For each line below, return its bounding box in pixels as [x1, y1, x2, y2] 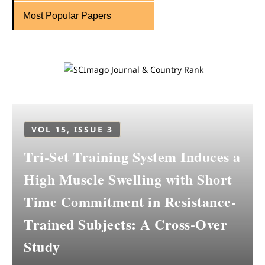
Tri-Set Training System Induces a [24, 146, 241, 167]
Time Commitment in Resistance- [24, 191, 236, 212]
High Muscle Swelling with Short [24, 169, 232, 189]
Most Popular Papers [23, 11, 111, 21]
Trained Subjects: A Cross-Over [24, 214, 227, 234]
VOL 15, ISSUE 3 [31, 124, 113, 135]
